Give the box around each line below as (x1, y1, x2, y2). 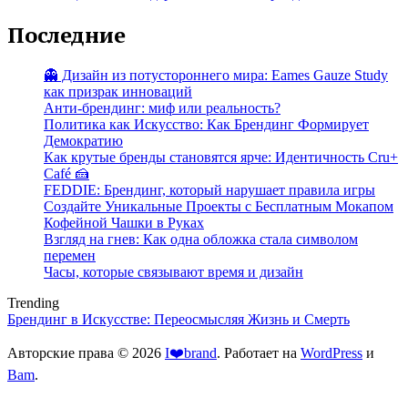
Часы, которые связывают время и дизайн (44, 263, 303, 280)
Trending (7, 294, 59, 311)
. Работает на (217, 344, 301, 361)
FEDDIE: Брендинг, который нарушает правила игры (44, 181, 375, 198)
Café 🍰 (44, 165, 89, 181)
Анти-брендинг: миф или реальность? (44, 99, 280, 116)
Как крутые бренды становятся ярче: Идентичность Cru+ (44, 148, 398, 165)
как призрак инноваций (44, 83, 192, 99)
